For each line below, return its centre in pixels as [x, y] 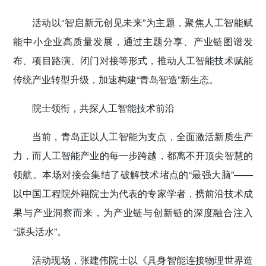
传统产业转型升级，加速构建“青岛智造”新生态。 [116, 79]
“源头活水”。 [40, 231]
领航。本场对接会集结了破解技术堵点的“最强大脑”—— [133, 174]
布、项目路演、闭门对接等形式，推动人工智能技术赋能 [133, 60]
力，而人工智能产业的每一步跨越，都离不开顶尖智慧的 [133, 155]
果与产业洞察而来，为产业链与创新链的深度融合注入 [133, 212]
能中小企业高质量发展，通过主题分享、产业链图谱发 [133, 41]
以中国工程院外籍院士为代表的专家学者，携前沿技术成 [133, 193]
